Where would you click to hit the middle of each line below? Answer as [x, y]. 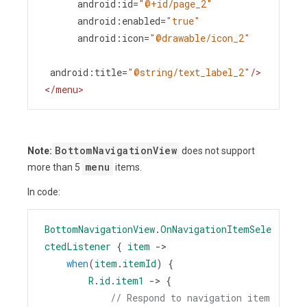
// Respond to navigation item [190, 298]
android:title [86, 72]
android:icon [111, 38]
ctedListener [78, 246]
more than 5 [55, 167]
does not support [218, 151]
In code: [44, 192]
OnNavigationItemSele [216, 229]
